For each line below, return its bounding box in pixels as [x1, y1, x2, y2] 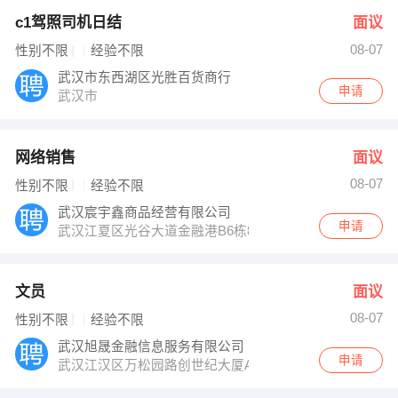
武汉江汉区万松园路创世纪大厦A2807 [58, 357, 286, 372]
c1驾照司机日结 [14, 14, 122, 32]
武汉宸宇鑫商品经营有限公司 [58, 204, 235, 219]
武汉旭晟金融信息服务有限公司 [58, 338, 249, 354]
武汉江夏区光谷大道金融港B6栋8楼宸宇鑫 [58, 223, 312, 238]
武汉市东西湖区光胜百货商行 [58, 70, 235, 85]
